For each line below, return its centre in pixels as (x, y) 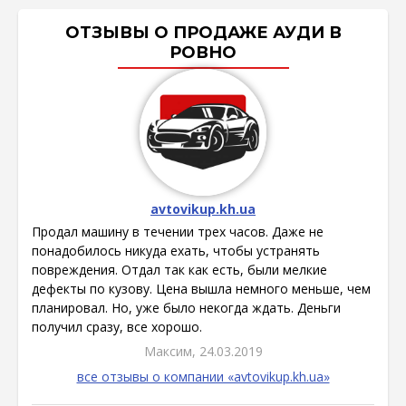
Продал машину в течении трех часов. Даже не (178, 232)
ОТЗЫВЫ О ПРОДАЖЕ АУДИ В (203, 33)
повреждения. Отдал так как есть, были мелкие (179, 270)
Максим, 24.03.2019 (203, 352)
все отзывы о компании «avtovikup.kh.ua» (203, 377)
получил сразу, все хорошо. (117, 327)
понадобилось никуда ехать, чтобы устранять (176, 251)
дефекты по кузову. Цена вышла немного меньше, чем (201, 289)
